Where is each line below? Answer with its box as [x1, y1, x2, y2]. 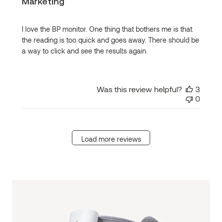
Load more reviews [81, 134, 141, 143]
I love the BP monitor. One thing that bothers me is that [22, 25, 192, 34]
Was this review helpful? [97, 84, 182, 94]
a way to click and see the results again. [22, 47, 148, 55]
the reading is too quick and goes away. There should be [22, 36, 199, 45]
